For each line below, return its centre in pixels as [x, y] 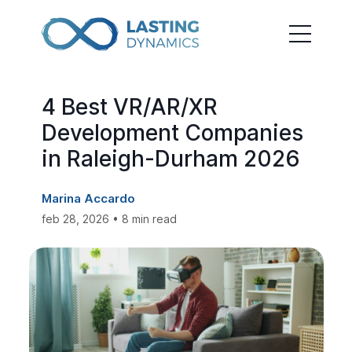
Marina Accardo [88, 198]
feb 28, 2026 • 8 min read [109, 219]
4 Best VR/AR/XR [129, 107]
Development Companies [172, 133]
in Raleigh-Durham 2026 [170, 159]
